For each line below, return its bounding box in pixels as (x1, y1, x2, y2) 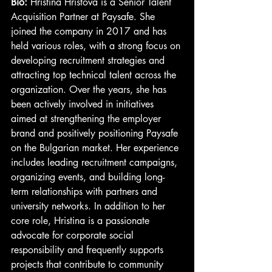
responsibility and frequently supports (11, 243, 166, 256)
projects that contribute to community (11, 258, 166, 271)
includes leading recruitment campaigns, (11, 156, 180, 169)
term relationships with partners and (11, 185, 160, 198)
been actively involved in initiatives (11, 98, 157, 110)
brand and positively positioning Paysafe (11, 127, 181, 140)
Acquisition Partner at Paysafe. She (11, 10, 158, 23)
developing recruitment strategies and (11, 54, 168, 67)
